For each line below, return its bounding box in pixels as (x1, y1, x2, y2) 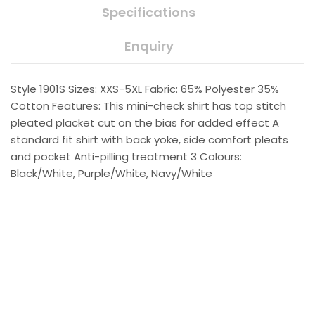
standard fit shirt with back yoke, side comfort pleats (11, 132, 288, 148)
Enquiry (124, 37, 174, 56)
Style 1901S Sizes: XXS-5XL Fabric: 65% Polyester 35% (11, 82, 279, 97)
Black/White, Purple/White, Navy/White (11, 166, 212, 181)
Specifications (102, 4, 195, 22)
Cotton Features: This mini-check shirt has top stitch (11, 98, 286, 114)
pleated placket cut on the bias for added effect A (11, 115, 279, 131)
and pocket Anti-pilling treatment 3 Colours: (11, 149, 242, 165)
